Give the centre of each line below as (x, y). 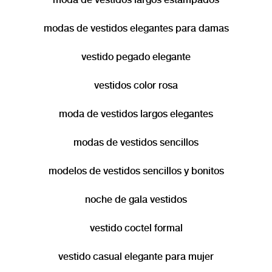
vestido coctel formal (136, 228)
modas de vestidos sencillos (136, 143)
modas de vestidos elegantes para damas (136, 29)
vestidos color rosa (136, 86)
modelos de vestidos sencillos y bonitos (136, 171)
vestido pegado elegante (136, 57)
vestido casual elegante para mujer (136, 257)
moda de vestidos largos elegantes (136, 114)
